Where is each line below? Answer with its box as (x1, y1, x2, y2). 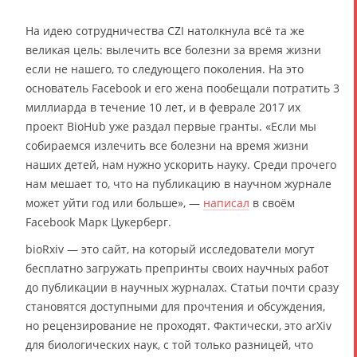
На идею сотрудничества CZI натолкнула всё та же (25, 23, 304, 39)
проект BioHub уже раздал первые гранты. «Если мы (25, 119, 316, 135)
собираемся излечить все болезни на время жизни (25, 138, 308, 154)
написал (203, 195, 249, 211)
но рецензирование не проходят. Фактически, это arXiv (25, 318, 331, 334)
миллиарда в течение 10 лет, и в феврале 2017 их (25, 100, 300, 116)
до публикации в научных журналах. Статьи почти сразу (25, 280, 339, 296)
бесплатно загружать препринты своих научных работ (25, 261, 329, 277)
